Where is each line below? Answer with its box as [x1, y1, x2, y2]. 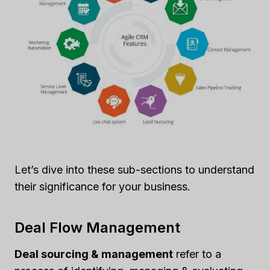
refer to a [173, 248, 221, 261]
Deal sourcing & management [14, 248, 173, 261]
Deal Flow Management [14, 219, 180, 237]
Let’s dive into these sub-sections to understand [14, 163, 254, 177]
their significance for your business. [14, 180, 190, 193]
